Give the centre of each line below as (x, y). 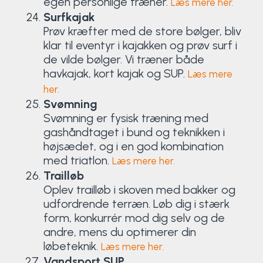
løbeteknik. (72, 246)
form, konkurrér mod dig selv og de (134, 218)
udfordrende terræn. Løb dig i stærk (136, 203)
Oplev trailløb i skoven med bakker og (139, 189)
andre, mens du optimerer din (119, 232)
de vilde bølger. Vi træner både (124, 59)
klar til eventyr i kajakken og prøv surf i (140, 45)
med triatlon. (77, 160)
